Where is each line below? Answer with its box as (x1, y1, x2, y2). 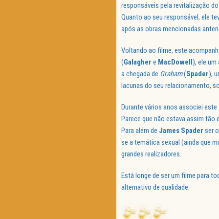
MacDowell (158, 58, 193, 67)
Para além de (121, 126, 159, 135)
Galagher (124, 58, 152, 67)
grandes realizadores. (121, 150, 181, 159)
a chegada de (121, 69, 160, 79)
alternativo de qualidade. (121, 183, 190, 192)
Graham (160, 69, 182, 79)
